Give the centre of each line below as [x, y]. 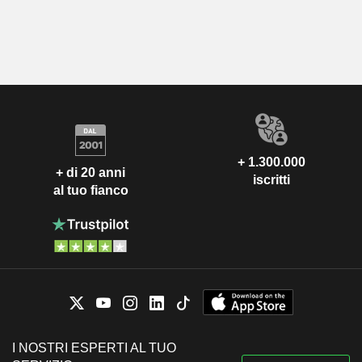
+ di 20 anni [90, 172]
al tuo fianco [90, 190]
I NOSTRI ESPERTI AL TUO [94, 348]
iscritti [271, 180]
